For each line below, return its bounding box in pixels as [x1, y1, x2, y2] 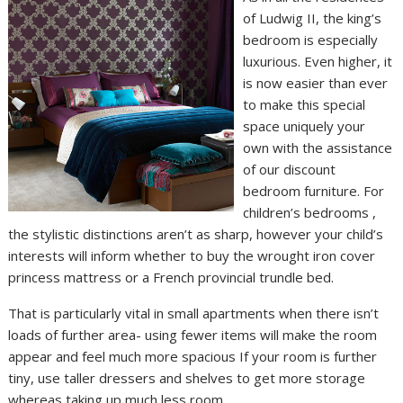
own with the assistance [243, 139, 393, 157]
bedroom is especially [243, 31, 379, 49]
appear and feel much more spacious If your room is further [8, 347, 378, 366]
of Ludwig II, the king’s [243, 9, 382, 28]
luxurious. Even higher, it [243, 52, 393, 71]
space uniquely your [243, 117, 366, 136]
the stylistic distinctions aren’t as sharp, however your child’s [8, 225, 384, 244]
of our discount [243, 160, 336, 179]
